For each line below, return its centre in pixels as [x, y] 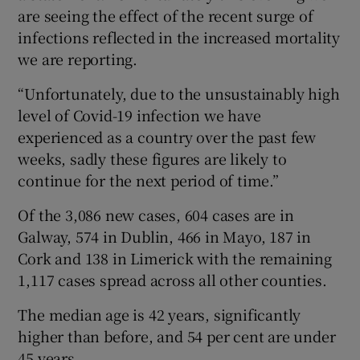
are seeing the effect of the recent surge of [166, 15]
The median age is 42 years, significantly [160, 314]
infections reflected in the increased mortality [179, 37]
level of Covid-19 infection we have [139, 115]
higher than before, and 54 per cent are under [177, 335]
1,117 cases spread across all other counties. [172, 279]
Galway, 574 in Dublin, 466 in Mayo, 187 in [165, 236]
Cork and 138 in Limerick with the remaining [175, 258]
